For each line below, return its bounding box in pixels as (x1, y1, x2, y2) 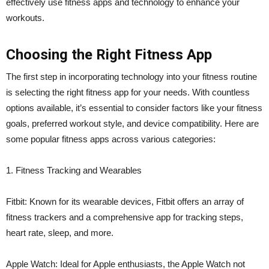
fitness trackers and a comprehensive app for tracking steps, (6, 211, 243, 222)
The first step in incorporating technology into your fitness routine (6, 71, 257, 82)
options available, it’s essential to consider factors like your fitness (6, 102, 262, 113)
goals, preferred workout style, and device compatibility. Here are (6, 118, 259, 128)
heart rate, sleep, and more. (6, 227, 113, 238)
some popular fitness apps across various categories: (6, 133, 216, 144)
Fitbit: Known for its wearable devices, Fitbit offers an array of (6, 196, 244, 207)
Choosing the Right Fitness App (6, 46, 212, 63)
